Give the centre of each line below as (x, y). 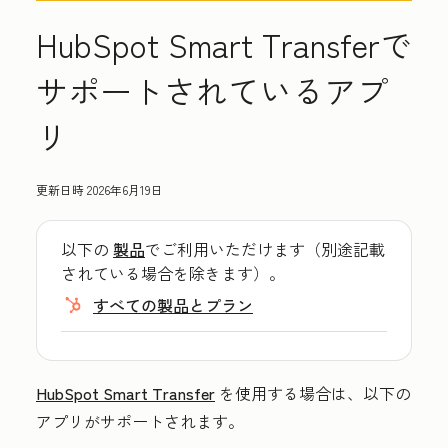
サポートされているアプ (212, 90)
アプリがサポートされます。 (140, 421)
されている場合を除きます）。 (173, 273)
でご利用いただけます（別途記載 (265, 249)
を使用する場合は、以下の (313, 393)
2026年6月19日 (125, 189)
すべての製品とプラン (173, 305)
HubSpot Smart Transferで (224, 44)
